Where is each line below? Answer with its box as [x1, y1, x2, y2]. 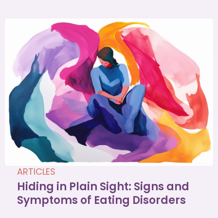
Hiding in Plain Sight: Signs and [17, 179, 189, 194]
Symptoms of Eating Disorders [17, 192, 186, 208]
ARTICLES [17, 165, 55, 178]
